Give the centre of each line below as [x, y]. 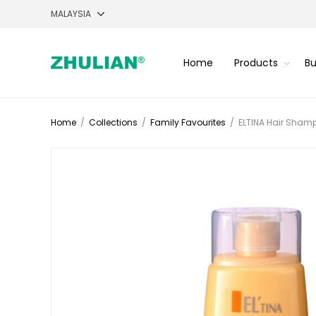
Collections [113, 122]
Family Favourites [188, 122]
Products [256, 62]
